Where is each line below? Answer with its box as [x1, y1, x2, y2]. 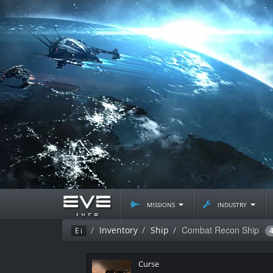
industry [215, 198, 249, 210]
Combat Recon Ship [182, 224, 259, 236]
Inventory [99, 224, 138, 236]
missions [144, 198, 177, 210]
